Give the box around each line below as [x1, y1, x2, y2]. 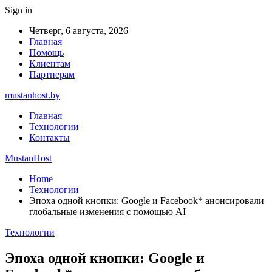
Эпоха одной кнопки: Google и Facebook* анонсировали [29, 195, 264, 206]
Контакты [29, 132, 70, 143]
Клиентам [29, 58, 70, 69]
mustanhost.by [5, 90, 60, 100]
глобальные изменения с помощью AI [29, 206, 186, 217]
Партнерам [29, 69, 75, 80]
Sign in [5, 5, 32, 15]
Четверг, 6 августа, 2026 [29, 25, 128, 36]
